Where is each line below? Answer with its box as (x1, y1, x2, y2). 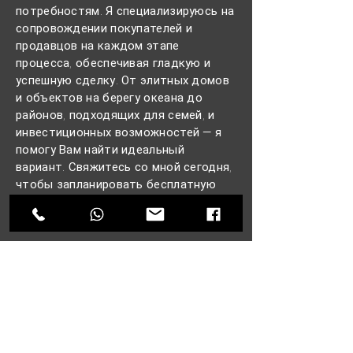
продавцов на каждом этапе (16, 39, 180, 53)
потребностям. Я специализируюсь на (16, 4, 235, 18)
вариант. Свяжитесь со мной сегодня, (16, 160, 232, 174)
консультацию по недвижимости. (16, 195, 207, 209)
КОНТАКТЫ (16, 250, 93, 267)
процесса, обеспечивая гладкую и (16, 56, 211, 70)
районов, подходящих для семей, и (16, 108, 215, 122)
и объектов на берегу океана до (16, 91, 203, 105)
